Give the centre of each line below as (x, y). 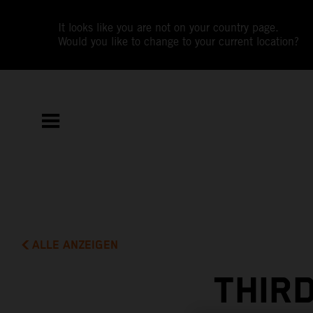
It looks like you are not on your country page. (169, 28)
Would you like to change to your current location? (179, 42)
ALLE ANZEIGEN (75, 245)
